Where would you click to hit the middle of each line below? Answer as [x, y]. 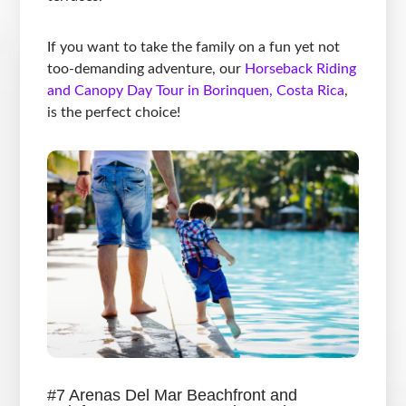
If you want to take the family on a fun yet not [194, 48]
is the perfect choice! [114, 113]
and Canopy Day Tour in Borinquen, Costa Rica [196, 91]
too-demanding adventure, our [145, 69]
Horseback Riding [301, 69]
